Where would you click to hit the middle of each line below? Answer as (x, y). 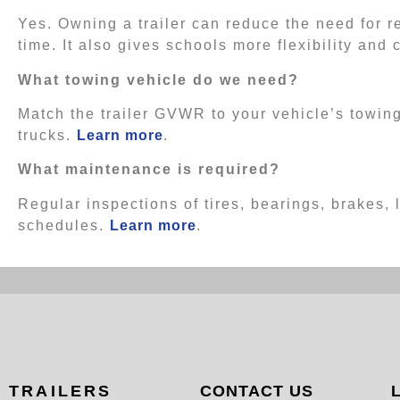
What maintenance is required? (149, 170)
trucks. (47, 135)
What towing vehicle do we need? (161, 79)
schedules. (64, 225)
